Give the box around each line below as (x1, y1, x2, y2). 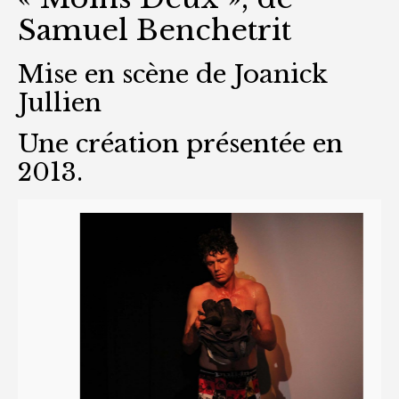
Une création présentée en (18, 127, 343, 159)
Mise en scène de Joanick (18, 58, 328, 90)
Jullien (18, 86, 102, 118)
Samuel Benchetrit (18, 12, 291, 48)
